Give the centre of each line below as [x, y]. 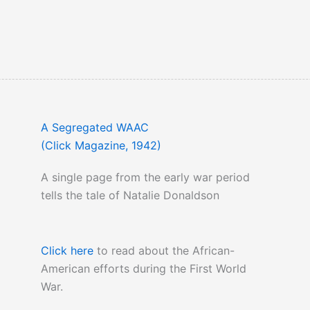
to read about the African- [164, 251]
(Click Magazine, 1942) [101, 146]
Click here [67, 251]
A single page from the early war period [145, 177]
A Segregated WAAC [94, 128]
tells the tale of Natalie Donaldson [130, 195]
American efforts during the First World [143, 269]
